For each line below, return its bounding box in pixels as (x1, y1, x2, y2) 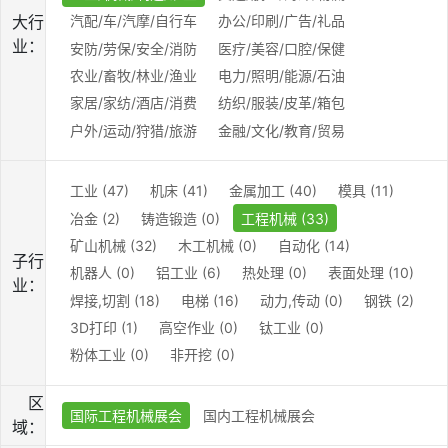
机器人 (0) (70, 264, 135, 282)
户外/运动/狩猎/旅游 (70, 121, 197, 139)
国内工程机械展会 (203, 407, 315, 425)
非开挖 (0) (170, 346, 235, 364)
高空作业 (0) (159, 319, 238, 337)
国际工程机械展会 (70, 407, 182, 425)
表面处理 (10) (328, 264, 414, 282)
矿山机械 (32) (70, 236, 157, 254)
